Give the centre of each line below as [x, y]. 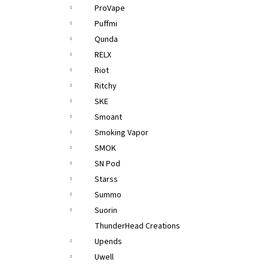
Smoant [108, 117]
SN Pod [107, 164]
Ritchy [106, 86]
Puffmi [106, 24]
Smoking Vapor [121, 133]
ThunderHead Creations [137, 226]
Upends [108, 242]
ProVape [110, 8]
